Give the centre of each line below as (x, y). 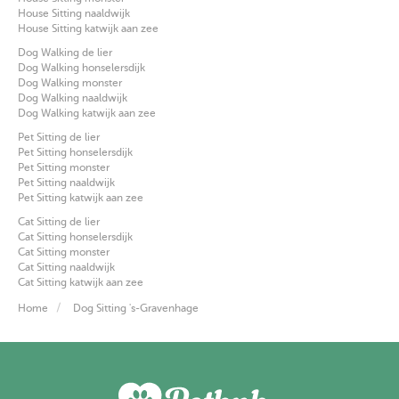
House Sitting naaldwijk (74, 13)
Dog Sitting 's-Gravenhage (136, 308)
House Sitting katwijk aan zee (88, 28)
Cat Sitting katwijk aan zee (81, 282)
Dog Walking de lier (65, 52)
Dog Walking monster (70, 82)
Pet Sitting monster (64, 167)
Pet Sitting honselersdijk (75, 152)
